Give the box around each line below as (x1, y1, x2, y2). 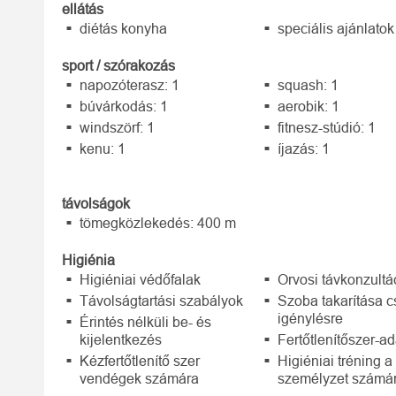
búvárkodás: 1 (80, 99, 168, 114)
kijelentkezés (80, 332, 162, 347)
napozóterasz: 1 (80, 78, 179, 93)
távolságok (62, 196, 130, 211)
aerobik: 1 (278, 99, 340, 114)
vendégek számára (80, 371, 199, 386)
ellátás (62, 2, 103, 17)
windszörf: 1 (80, 120, 155, 135)
